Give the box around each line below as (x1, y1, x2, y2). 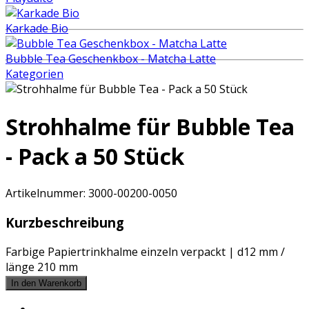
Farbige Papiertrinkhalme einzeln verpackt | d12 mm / (6, 243, 285, 259)
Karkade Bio (6, 21, 68, 37)
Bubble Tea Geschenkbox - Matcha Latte (6, 51, 216, 67)
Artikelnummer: (6, 186, 86, 201)
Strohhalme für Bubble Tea (6, 111, 295, 141)
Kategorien (6, 66, 63, 82)
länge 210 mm (6, 259, 78, 275)
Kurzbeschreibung (6, 214, 124, 231)
